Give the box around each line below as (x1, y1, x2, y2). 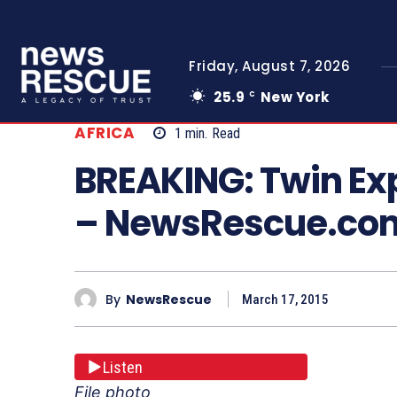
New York (260, 88, 330, 106)
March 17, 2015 (242, 292, 329, 308)
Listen (103, 357, 143, 377)
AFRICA (74, 122, 135, 144)
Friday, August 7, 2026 (189, 57, 351, 75)
